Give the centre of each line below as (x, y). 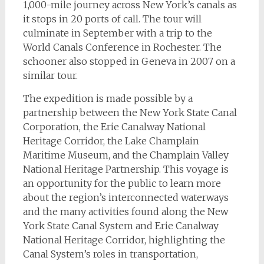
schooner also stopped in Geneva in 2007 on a (129, 62)
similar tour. (50, 76)
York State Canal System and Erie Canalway (121, 226)
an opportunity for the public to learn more (122, 184)
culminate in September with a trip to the (117, 33)
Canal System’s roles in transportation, (110, 254)
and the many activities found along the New (125, 212)
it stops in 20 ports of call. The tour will (112, 19)
